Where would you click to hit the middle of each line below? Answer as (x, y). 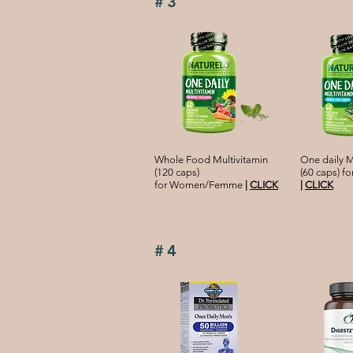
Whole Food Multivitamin (211, 160)
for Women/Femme (200, 185)
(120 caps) (177, 173)
